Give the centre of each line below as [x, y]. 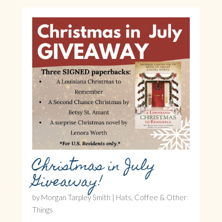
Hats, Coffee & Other [151, 197]
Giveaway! [67, 183]
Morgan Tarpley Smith [76, 197]
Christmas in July [93, 167]
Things [42, 209]
